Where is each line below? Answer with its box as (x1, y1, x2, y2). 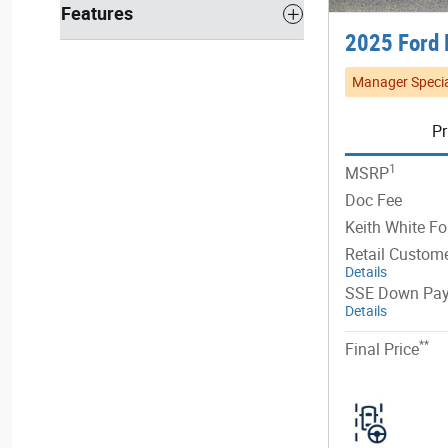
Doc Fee (345, 190, 402, 210)
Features (61, 3, 133, 24)
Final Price (345, 339, 419, 359)
